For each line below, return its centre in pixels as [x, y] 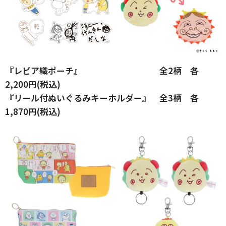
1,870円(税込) [33, 111]
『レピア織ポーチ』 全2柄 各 [102, 71]
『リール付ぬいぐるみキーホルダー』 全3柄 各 [102, 98]
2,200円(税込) [33, 84]
